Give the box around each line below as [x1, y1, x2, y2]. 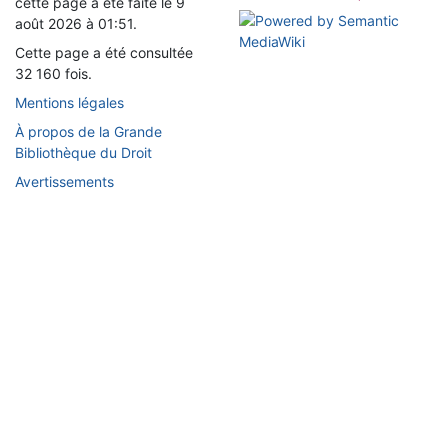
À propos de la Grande [15, 123, 162, 140]
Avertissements [15, 173, 114, 190]
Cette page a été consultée [15, 44, 193, 61]
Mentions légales [15, 94, 124, 111]
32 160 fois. [15, 65, 92, 82]
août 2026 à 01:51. [15, 15, 137, 32]
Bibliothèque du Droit [15, 144, 152, 161]
